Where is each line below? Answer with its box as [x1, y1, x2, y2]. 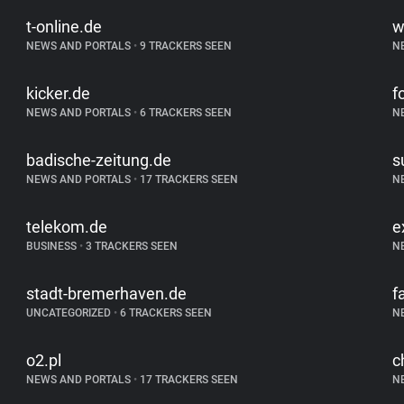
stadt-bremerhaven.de [26, 284, 188, 303]
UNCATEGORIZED [26, 307, 115, 319]
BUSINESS [26, 240, 80, 252]
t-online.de [26, 17, 103, 36]
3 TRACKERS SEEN [83, 240, 179, 252]
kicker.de [26, 84, 91, 103]
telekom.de [26, 217, 108, 236]
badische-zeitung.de [26, 151, 172, 170]
